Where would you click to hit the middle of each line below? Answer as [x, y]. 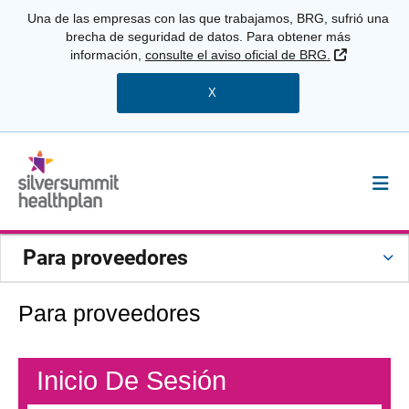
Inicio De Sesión [131, 381]
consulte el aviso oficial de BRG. [237, 55]
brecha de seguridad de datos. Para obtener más [209, 37]
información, [107, 55]
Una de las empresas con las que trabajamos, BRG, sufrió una [209, 18]
